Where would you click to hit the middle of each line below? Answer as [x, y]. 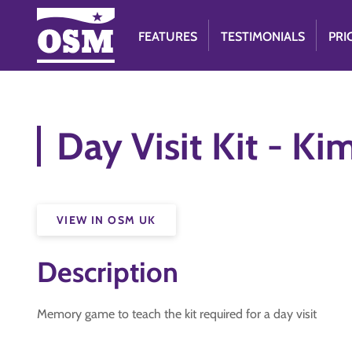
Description [108, 272]
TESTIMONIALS [263, 37]
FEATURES [168, 37]
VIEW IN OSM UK [106, 220]
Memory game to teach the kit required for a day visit [177, 314]
